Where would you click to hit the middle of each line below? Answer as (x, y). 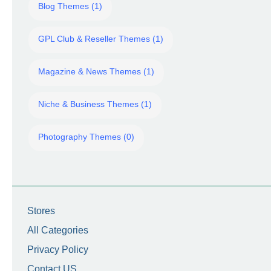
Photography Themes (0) (86, 137)
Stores (41, 211)
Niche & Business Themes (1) (95, 104)
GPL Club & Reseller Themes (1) (101, 39)
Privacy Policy (58, 250)
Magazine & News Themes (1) (96, 71)
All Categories (58, 230)
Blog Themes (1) (70, 6)
